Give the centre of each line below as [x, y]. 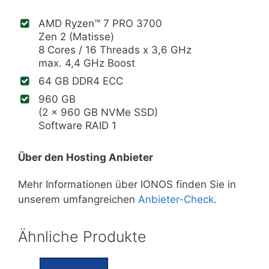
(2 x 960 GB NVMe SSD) [98, 112]
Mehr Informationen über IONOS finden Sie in [127, 184]
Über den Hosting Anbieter [86, 157]
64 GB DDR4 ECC [81, 81]
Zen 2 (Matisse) [76, 37]
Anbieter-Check [176, 199]
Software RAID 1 [77, 125]
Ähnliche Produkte [82, 236]
